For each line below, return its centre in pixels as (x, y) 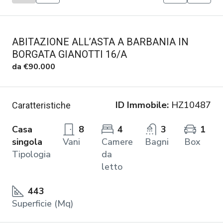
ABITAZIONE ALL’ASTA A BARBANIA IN (100, 42)
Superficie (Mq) (43, 203)
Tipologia (31, 154)
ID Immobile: (142, 105)
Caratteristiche (41, 105)
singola (27, 142)
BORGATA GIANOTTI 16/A (69, 54)
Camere (117, 142)
